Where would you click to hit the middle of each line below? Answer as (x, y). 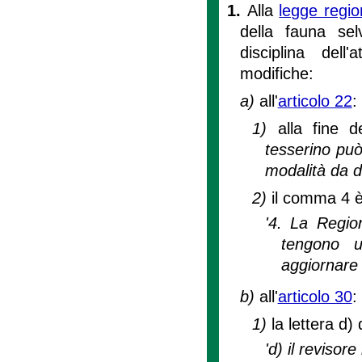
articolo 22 (315, 101)
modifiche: (276, 73)
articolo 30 (315, 296)
